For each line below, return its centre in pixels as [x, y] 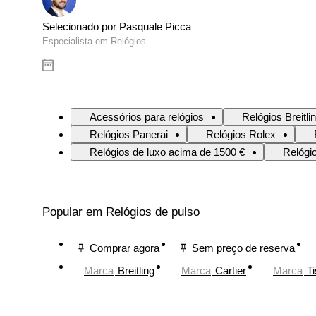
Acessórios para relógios [147, 117]
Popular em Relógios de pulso [121, 212]
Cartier [231, 270]
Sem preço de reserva [243, 248]
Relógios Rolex [241, 135]
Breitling [136, 270]
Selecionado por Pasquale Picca [117, 27]
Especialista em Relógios [94, 42]
